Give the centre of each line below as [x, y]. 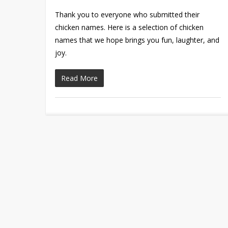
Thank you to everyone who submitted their [127, 14]
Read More [80, 78]
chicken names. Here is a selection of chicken [130, 27]
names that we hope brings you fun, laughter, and [137, 40]
